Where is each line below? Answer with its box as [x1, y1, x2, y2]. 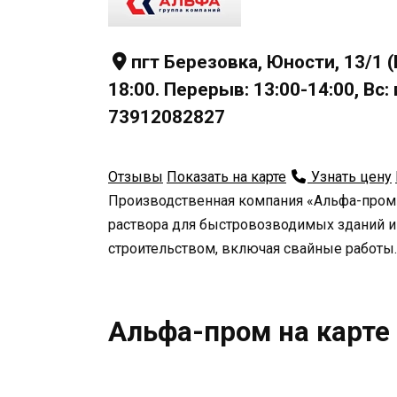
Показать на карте [167, 167, 286, 185]
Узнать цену [307, 167, 392, 185]
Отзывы [108, 167, 163, 185]
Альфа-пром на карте [108, 315, 390, 348]
